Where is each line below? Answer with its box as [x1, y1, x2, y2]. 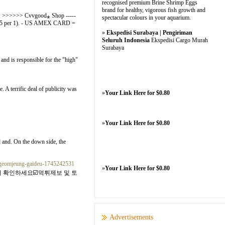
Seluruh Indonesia [102, 37, 150, 44]
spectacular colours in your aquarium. [102, 14, 191, 21]
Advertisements [109, 213, 153, 221]
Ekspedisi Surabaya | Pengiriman [106, 29, 192, 36]
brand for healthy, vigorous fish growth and [102, 7, 205, 14]
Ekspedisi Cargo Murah [150, 37, 208, 44]
